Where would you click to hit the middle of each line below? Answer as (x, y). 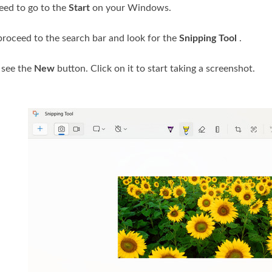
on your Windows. (131, 8)
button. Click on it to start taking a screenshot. (155, 69)
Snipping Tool (208, 38)
